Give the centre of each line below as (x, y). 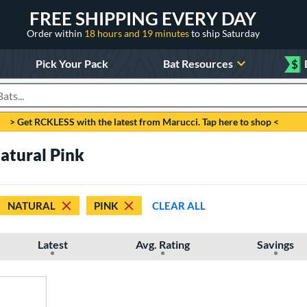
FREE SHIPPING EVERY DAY (143, 18)
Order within (55, 33)
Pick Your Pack (72, 63)
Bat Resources (198, 63)
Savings (276, 244)
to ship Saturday (225, 33)
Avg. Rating (162, 244)
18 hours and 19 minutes (137, 33)
